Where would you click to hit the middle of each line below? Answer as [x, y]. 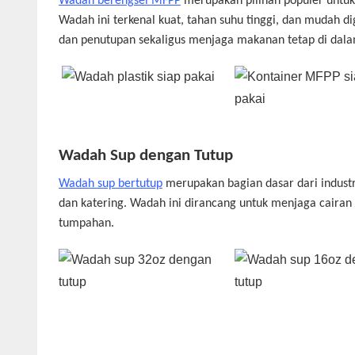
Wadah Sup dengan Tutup [145, 156]
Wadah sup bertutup [110, 184]
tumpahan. [86, 224]
